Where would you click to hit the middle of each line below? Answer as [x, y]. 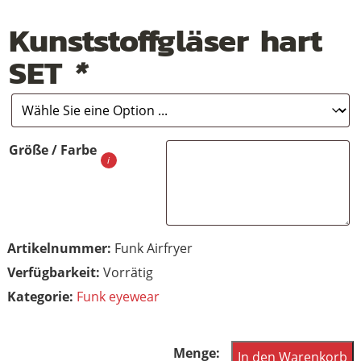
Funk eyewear [118, 296]
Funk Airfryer [153, 248]
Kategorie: [41, 296]
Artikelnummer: [60, 248]
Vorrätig [128, 272]
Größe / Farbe [52, 149]
